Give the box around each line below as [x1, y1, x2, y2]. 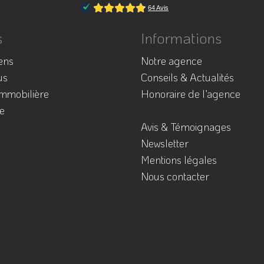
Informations [141, 28, 222, 48]
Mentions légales [141, 153, 217, 167]
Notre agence [141, 54, 202, 68]
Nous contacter [141, 169, 209, 183]
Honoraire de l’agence [141, 87, 240, 101]
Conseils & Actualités [141, 70, 234, 84]
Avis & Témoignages [141, 120, 231, 134]
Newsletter [141, 136, 189, 150]
